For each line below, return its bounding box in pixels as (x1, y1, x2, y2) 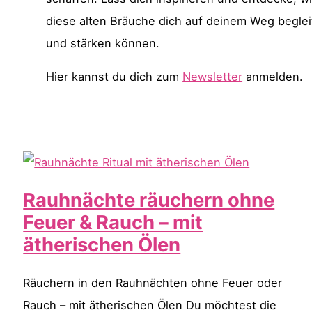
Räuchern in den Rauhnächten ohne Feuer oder (23, 276, 283, 290)
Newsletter (182, 70, 243, 84)
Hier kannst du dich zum (46, 70, 183, 84)
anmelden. (242, 70, 304, 84)
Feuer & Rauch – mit (23, 210, 203, 235)
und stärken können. (46, 36, 160, 51)
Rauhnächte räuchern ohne (23, 188, 275, 212)
